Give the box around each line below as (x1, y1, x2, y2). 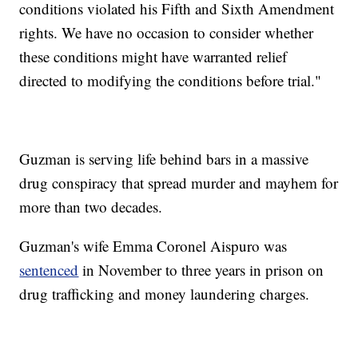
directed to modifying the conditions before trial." (19, 70, 322, 91)
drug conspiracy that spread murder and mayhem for (19, 173, 339, 193)
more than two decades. (19, 197, 163, 217)
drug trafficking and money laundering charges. (19, 284, 310, 304)
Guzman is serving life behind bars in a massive (19, 149, 309, 169)
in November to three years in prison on (78, 260, 324, 280)
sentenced (19, 260, 79, 280)
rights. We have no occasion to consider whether (19, 22, 314, 43)
